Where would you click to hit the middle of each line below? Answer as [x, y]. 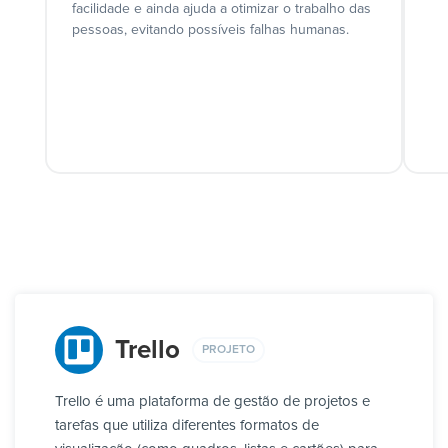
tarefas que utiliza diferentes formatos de [187, 426]
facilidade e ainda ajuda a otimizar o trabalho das [221, 9]
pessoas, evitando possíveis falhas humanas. [210, 30]
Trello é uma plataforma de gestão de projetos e [212, 402]
